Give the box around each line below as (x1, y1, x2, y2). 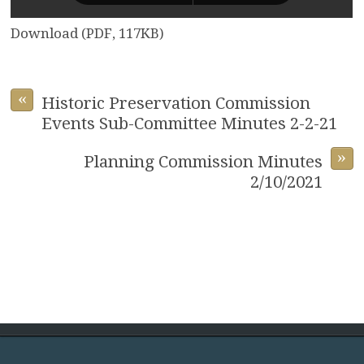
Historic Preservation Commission (41, 93, 311, 114)
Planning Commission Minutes (83, 152, 323, 172)
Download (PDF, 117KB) (11, 25, 165, 42)
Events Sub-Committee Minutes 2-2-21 (41, 114, 338, 134)
